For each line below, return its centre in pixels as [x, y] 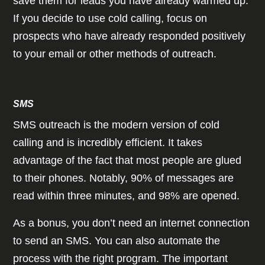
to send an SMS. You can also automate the [117, 241]
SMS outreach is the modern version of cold [117, 125]
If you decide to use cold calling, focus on [110, 19]
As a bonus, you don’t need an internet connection [132, 223]
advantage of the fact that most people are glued [127, 161]
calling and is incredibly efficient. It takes [108, 143]
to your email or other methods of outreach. [115, 54]
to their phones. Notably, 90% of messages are [124, 178]
